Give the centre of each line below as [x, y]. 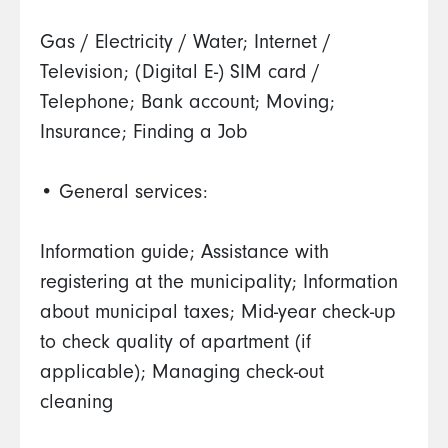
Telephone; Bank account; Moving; [187, 105]
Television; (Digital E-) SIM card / [180, 75]
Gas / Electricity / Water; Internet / [185, 45]
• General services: [127, 195]
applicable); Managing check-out [182, 375]
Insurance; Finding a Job [146, 135]
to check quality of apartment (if [175, 345]
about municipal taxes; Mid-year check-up [218, 315]
